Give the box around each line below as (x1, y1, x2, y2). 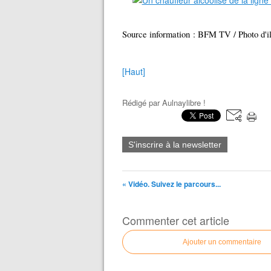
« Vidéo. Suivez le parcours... (122, 178, 221, 189)
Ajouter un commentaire (183, 238, 261, 246)
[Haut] (122, 65, 145, 77)
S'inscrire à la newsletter (128, 140, 221, 149)
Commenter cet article (122, 212, 229, 228)
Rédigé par (122, 97, 162, 108)
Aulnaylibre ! (162, 97, 206, 108)
